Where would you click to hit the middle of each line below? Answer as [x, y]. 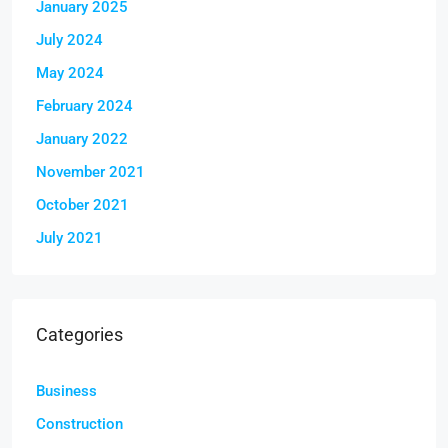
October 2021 [82, 205]
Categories [79, 334]
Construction [79, 424]
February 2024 [84, 106]
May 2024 [70, 73]
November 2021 [90, 172]
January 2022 [82, 139]
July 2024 [69, 40]
